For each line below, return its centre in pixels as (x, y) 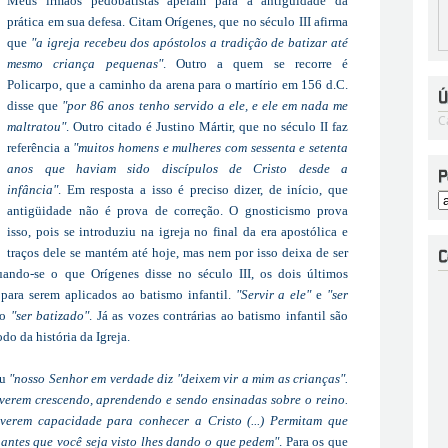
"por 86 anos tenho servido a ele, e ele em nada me (205, 105)
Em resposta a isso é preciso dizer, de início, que (207, 189)
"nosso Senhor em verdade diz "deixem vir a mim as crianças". (178, 378)
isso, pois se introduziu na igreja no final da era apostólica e (177, 231)
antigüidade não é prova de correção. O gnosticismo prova (177, 210)
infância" (33, 189)
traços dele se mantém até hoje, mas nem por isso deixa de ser (177, 252)
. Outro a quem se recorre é (255, 63)
